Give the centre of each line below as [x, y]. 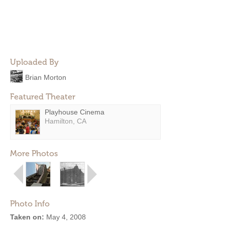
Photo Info [30, 204]
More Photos [34, 153]
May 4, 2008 [65, 217]
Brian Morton [46, 77]
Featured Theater [43, 97]
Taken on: [27, 217]
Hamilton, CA [66, 121]
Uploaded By [34, 62]
